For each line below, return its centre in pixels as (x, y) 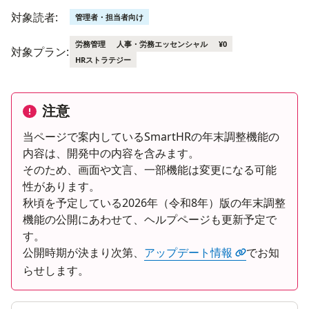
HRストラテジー (103, 60)
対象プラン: (40, 52)
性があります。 (61, 187)
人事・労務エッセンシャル (162, 44)
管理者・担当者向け (109, 17)
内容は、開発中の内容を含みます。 (111, 153)
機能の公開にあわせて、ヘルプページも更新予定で (150, 220)
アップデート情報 (188, 253)
